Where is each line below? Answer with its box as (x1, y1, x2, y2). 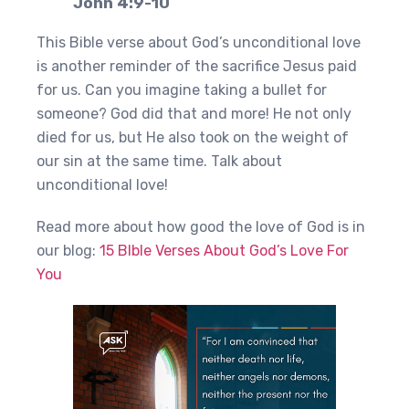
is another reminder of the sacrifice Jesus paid (37, 58, 357, 75)
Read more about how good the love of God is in (37, 218, 365, 236)
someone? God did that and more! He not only (37, 105, 351, 122)
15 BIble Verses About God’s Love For (100, 242, 349, 259)
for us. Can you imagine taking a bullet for (37, 81, 327, 99)
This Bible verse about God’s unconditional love (37, 34, 361, 51)
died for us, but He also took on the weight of (37, 129, 349, 146)
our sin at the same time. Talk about (37, 152, 282, 170)
